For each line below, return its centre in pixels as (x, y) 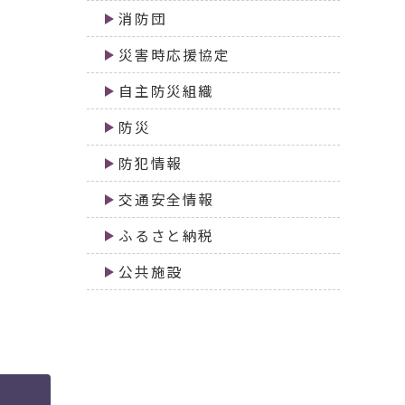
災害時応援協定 (174, 55)
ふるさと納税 (166, 236)
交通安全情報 (166, 200)
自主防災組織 (166, 91)
